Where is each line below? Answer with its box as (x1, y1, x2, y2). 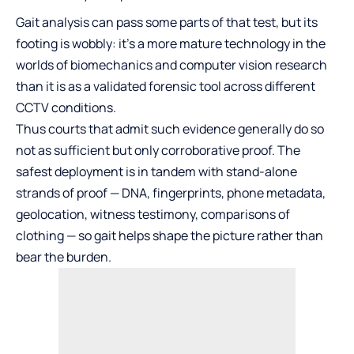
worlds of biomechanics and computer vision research (16, 56, 327, 74)
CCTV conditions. (16, 99, 116, 117)
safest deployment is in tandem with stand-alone (16, 163, 297, 181)
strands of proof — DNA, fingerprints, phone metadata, (16, 184, 326, 202)
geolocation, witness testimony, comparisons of (16, 205, 290, 224)
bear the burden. (16, 248, 111, 266)
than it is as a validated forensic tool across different (16, 77, 315, 96)
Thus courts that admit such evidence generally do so (16, 120, 324, 138)
